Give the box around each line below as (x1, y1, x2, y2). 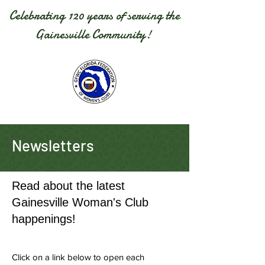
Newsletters (12, 136, 94, 154)
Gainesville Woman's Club (12, 196, 148, 209)
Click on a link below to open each (12, 252, 144, 262)
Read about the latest (12, 179, 125, 192)
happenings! (12, 212, 76, 225)
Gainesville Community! (35, 26, 154, 43)
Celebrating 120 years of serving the (9, 7, 180, 24)
